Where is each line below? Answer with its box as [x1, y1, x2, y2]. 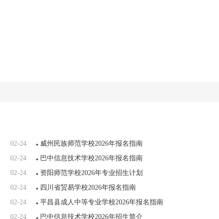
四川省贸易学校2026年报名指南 [40, 184, 136, 191]
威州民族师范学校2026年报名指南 [40, 140, 143, 147]
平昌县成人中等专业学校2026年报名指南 [40, 198, 163, 206]
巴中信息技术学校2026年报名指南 [40, 154, 143, 162]
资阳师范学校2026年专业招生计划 [40, 169, 143, 176]
